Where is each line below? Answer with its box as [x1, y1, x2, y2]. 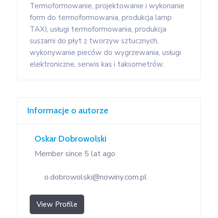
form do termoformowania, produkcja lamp [30, 12, 172, 22]
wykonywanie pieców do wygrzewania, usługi [30, 47, 181, 57]
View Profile [36, 199, 77, 209]
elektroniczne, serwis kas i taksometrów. [30, 59, 164, 69]
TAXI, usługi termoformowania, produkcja [30, 24, 166, 34]
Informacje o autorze [27, 105, 109, 116]
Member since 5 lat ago [35, 148, 115, 159]
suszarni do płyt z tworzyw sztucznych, [30, 36, 159, 46]
